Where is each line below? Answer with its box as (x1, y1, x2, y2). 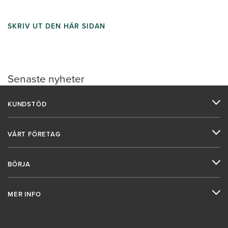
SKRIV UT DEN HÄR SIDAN (8, 20, 105, 31)
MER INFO (8, 189, 41, 199)
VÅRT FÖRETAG (8, 129, 61, 139)
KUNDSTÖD (8, 99, 47, 109)
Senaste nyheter (8, 70, 84, 86)
